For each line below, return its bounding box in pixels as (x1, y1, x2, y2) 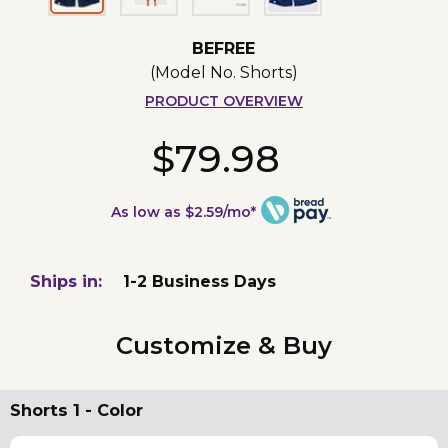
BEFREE (192, 39, 256, 59)
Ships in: (30, 272, 102, 292)
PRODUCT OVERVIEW (144, 92, 303, 111)
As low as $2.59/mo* (111, 203, 257, 222)
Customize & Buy (116, 331, 332, 361)
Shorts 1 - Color (10, 400, 143, 421)
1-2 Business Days (123, 272, 277, 292)
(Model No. (149, 63, 240, 83)
